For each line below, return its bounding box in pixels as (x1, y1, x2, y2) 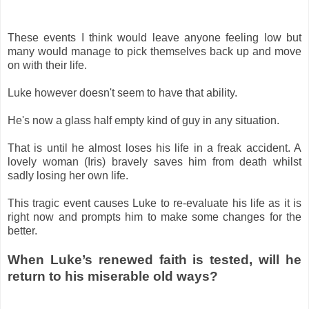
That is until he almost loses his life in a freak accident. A (8, 142, 301, 154)
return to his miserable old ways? (8, 269, 218, 284)
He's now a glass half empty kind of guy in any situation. (8, 114, 279, 127)
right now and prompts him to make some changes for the (8, 211, 301, 223)
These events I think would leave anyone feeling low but (8, 32, 301, 44)
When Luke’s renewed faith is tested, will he (8, 252, 301, 268)
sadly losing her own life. (8, 170, 131, 182)
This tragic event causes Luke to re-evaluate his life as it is (8, 197, 301, 210)
